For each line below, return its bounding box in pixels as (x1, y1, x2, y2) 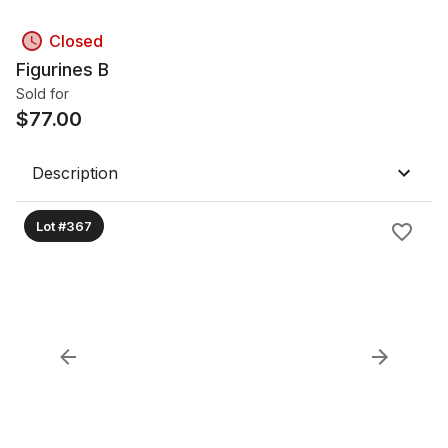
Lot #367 (36, 217, 92, 234)
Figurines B (16, 59, 109, 80)
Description (32, 163, 118, 183)
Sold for (16, 85, 69, 102)
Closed (49, 31, 103, 51)
